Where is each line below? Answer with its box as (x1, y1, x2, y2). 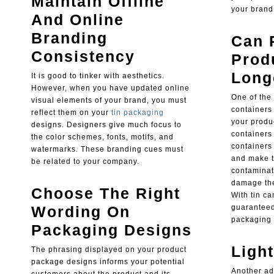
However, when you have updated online (31, 84, 190, 93)
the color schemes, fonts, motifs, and (31, 133, 174, 142)
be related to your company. (31, 157, 139, 166)
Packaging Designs (31, 221, 192, 239)
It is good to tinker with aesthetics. (31, 72, 165, 81)
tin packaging (111, 108, 164, 117)
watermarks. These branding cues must (31, 145, 183, 154)
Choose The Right (31, 185, 180, 202)
